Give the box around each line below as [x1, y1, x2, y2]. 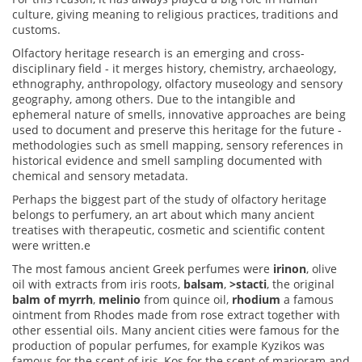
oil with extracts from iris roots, [12, 276, 183, 293]
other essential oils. [12, 322, 118, 339]
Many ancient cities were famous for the [121, 322, 339, 339]
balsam [183, 276, 224, 293]
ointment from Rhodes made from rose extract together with [12, 307, 340, 323]
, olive [306, 261, 337, 277]
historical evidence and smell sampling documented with [12, 153, 322, 169]
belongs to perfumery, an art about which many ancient [12, 207, 314, 223]
